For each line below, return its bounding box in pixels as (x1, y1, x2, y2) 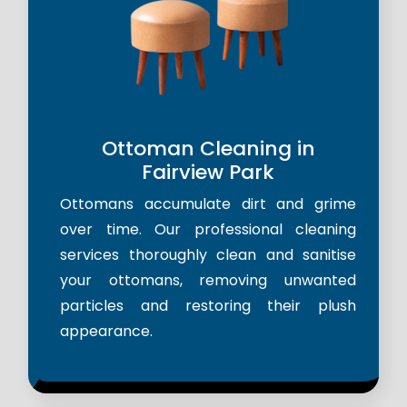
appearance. (60, 321, 153, 342)
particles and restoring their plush (60, 295, 356, 317)
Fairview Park (142, 158, 274, 187)
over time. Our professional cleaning (60, 219, 356, 241)
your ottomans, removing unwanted (60, 270, 356, 292)
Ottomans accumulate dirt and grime (60, 194, 356, 215)
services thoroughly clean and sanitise (60, 244, 356, 266)
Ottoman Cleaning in (101, 134, 315, 164)
